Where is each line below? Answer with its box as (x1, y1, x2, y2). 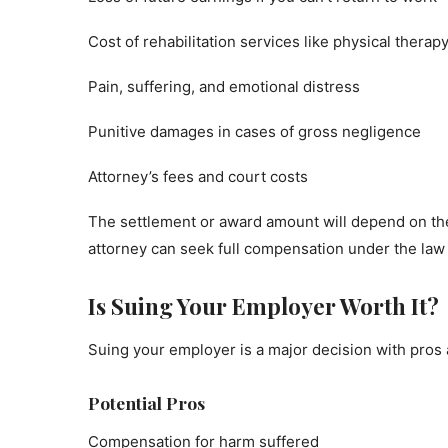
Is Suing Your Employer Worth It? (88, 291, 439, 321)
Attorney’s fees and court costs (88, 167, 308, 186)
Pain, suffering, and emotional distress (88, 77, 360, 96)
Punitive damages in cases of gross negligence (88, 122, 421, 141)
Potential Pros (88, 391, 205, 414)
